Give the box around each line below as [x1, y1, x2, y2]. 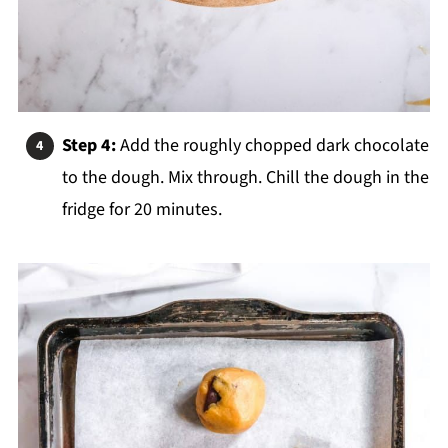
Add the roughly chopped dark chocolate [115, 133, 429, 159]
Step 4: [61, 133, 116, 159]
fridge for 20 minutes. [61, 197, 222, 223]
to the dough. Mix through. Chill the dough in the [61, 165, 429, 191]
